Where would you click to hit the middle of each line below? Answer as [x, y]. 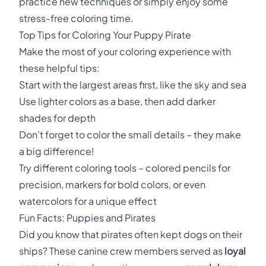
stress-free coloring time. [76, 18]
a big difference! [57, 151]
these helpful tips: [59, 68]
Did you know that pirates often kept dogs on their [131, 234]
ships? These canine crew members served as [122, 251]
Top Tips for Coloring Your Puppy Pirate [105, 35]
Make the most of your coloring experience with [125, 51]
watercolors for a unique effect [88, 201]
